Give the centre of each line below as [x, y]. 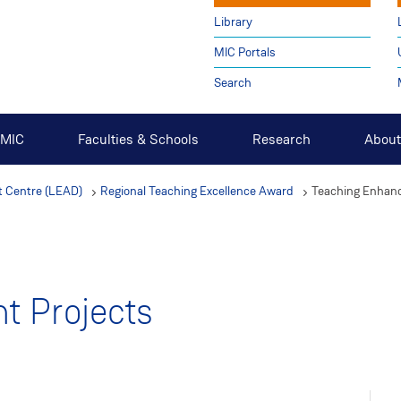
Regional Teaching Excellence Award [197, 192]
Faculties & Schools [138, 140]
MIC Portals [244, 52]
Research [282, 140]
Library [233, 22]
